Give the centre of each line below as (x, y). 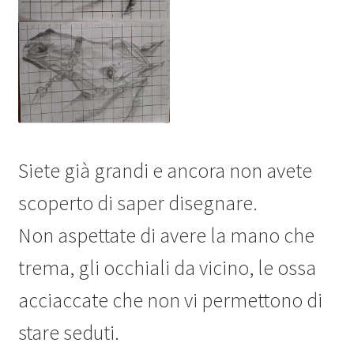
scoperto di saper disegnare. (137, 203)
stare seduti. (68, 332)
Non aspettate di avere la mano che (166, 235)
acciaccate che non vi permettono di (170, 300)
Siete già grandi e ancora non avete (165, 170)
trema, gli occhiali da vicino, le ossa (167, 267)
